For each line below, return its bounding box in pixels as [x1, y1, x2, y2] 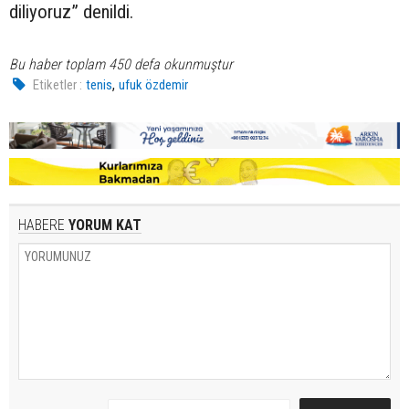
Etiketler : [33, 76, 83, 93]
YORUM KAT [65, 215, 142, 234]
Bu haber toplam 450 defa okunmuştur [9, 55, 233, 73]
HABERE [18, 215, 65, 234]
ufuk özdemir [119, 76, 189, 93]
